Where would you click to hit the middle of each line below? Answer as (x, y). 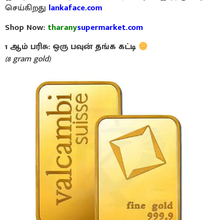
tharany (62, 27)
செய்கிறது (27, 8)
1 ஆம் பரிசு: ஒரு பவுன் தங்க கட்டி (72, 47)
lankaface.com (75, 8)
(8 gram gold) (28, 59)
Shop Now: (26, 27)
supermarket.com (110, 27)
